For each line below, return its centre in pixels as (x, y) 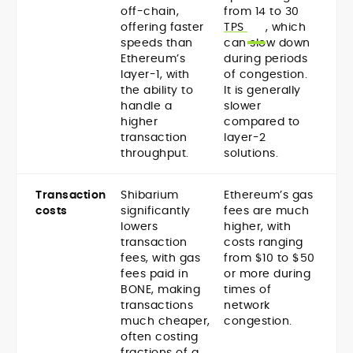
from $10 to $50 (269, 258)
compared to (262, 122)
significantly (156, 211)
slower (242, 106)
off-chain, (150, 11)
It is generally (262, 90)
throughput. (155, 153)
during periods (266, 59)
